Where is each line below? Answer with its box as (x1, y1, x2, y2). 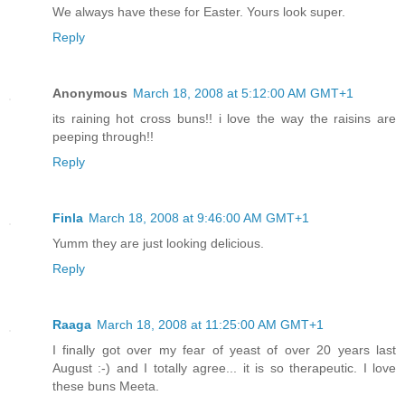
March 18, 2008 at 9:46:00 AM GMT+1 (89, 211, 309, 226)
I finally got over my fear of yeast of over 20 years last (52, 343, 396, 358)
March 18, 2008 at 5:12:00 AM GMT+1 (133, 86, 353, 101)
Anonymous (52, 86, 127, 101)
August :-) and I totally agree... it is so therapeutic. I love (52, 361, 396, 376)
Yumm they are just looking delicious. (52, 236, 264, 251)
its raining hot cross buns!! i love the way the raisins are (52, 111, 396, 127)
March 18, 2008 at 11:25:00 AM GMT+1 (97, 317, 324, 333)
